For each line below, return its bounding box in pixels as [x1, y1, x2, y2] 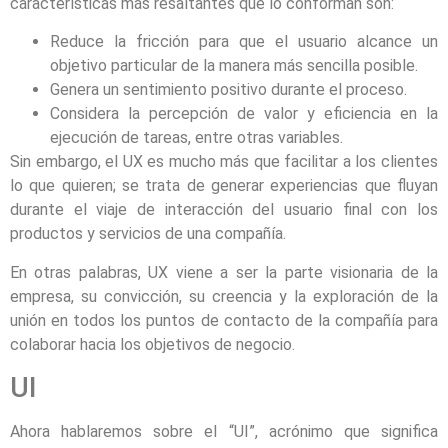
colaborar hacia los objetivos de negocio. [10, 334, 295, 354]
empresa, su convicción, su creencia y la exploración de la [10, 286, 438, 306]
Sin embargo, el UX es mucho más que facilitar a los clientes [10, 152, 438, 172]
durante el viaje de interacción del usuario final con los [10, 200, 438, 220]
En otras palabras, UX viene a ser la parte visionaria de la [10, 262, 438, 282]
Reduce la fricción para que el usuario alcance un [50, 32, 438, 52]
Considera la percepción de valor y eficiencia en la [50, 104, 438, 124]
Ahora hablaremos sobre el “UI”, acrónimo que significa [10, 422, 438, 442]
